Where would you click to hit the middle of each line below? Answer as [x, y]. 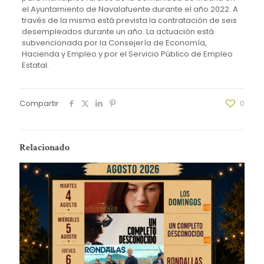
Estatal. [35, 65]
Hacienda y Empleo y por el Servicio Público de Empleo [127, 54]
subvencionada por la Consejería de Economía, [114, 43]
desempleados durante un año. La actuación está [118, 32]
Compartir [39, 104]
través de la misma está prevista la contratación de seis [129, 21]
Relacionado [44, 148]
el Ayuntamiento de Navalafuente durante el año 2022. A [130, 9]
